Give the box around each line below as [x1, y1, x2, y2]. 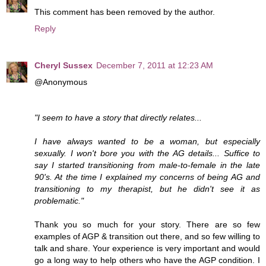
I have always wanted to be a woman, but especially [34, 137, 260, 147]
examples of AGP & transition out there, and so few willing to [34, 232, 260, 242]
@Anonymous [34, 77, 87, 87]
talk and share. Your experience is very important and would [34, 243, 260, 254]
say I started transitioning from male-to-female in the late [34, 160, 260, 170]
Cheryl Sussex [34, 61, 93, 71]
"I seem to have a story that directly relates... [34, 113, 202, 123]
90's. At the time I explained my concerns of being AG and [34, 172, 260, 182]
